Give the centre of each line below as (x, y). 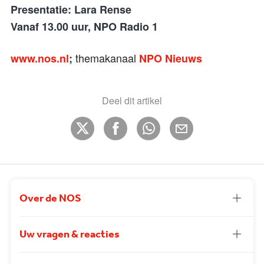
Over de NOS (50, 198)
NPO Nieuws (171, 58)
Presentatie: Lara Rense (71, 9)
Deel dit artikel (132, 100)
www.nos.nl (40, 58)
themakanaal (107, 57)
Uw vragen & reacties (70, 234)
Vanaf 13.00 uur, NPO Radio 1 (84, 26)
